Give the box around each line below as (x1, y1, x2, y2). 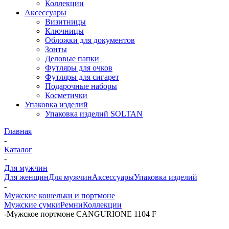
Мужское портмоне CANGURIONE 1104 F (7, 210, 156, 218)
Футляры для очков (45, 63, 112, 72)
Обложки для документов (45, 36, 135, 44)
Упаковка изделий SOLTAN (45, 109, 143, 118)
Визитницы (45, 17, 86, 26)
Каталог (4, 145, 32, 154)
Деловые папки (45, 54, 99, 63)
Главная (4, 127, 32, 135)
